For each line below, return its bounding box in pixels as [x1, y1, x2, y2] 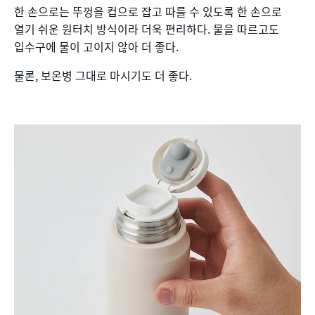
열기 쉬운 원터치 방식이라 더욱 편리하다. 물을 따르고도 [14, 20, 279, 37]
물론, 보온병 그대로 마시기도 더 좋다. [14, 66, 192, 84]
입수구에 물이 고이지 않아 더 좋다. [14, 37, 179, 55]
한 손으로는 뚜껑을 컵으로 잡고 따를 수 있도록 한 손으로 [14, 2, 282, 20]
